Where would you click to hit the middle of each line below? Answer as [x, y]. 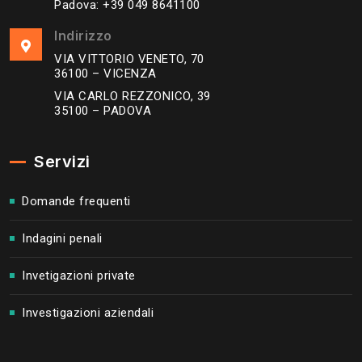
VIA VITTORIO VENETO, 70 [129, 59]
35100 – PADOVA [103, 111]
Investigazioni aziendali [88, 312]
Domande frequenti [76, 201]
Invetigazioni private [79, 275]
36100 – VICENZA [105, 74]
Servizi [62, 161]
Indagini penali [62, 238]
